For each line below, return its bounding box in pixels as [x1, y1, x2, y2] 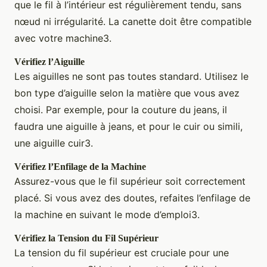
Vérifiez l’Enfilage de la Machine [14, 162, 146, 172]
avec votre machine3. [14, 32, 111, 45]
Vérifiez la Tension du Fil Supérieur [14, 233, 159, 244]
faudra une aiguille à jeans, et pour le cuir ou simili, [14, 120, 243, 133]
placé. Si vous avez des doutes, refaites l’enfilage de [14, 192, 250, 204]
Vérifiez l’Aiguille [14, 57, 85, 67]
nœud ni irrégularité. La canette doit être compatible [14, 15, 252, 28]
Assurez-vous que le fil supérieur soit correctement [14, 175, 246, 188]
